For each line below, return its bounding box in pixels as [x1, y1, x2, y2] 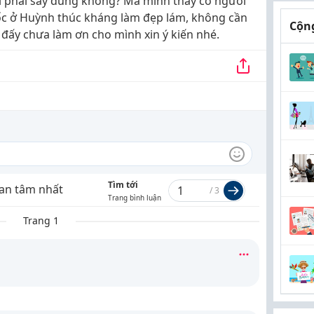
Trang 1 [23, 214, 59, 227]
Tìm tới [108, 179, 138, 191]
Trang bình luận [108, 193, 161, 203]
